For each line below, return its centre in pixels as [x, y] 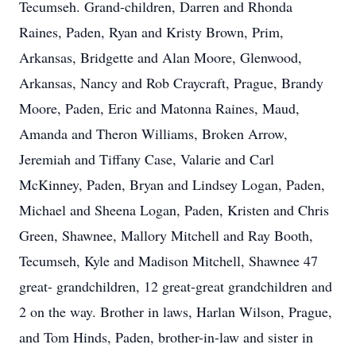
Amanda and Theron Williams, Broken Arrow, [153, 133]
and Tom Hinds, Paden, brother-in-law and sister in [166, 337]
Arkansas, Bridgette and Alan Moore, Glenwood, [161, 57]
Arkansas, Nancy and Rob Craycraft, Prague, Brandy [171, 83]
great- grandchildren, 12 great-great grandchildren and [176, 286]
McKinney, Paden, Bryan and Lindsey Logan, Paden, [172, 184]
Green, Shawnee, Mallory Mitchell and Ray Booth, [166, 235]
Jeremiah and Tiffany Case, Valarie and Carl [147, 159]
